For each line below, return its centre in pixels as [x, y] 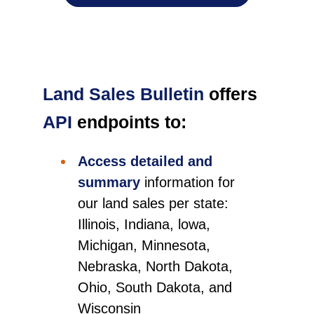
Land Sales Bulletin [124, 95]
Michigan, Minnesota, [144, 246]
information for [190, 183]
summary [109, 183]
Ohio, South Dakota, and [155, 288]
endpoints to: [130, 123]
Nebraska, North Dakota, [156, 267]
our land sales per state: [153, 204]
